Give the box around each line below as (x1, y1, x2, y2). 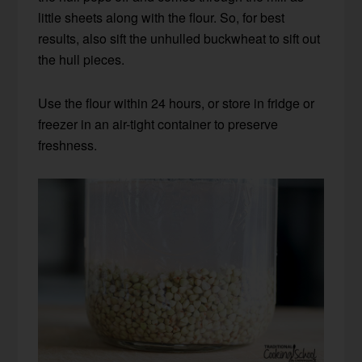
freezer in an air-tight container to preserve (38, 114, 279, 133)
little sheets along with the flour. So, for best (38, 7, 285, 27)
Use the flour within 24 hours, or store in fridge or (38, 93, 315, 112)
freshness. (38, 135, 98, 154)
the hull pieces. (38, 49, 125, 69)
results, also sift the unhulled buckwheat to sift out (38, 28, 321, 48)
